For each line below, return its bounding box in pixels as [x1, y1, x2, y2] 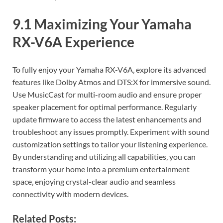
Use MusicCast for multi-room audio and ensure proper [12, 89, 202, 99]
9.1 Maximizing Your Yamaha [12, 15, 192, 32]
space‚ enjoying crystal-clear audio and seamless [12, 176, 176, 186]
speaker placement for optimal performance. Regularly [12, 102, 197, 111]
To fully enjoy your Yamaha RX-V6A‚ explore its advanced [12, 64, 206, 74]
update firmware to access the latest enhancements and [12, 114, 202, 124]
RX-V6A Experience [12, 33, 134, 50]
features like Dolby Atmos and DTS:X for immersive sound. [12, 77, 211, 87]
